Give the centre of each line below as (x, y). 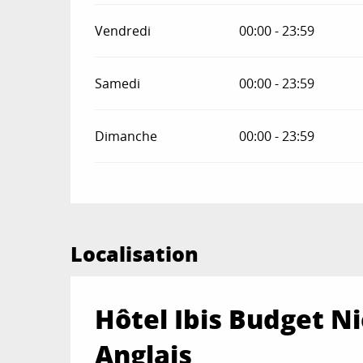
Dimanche (126, 136)
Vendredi (123, 30)
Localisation (135, 253)
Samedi (118, 83)
